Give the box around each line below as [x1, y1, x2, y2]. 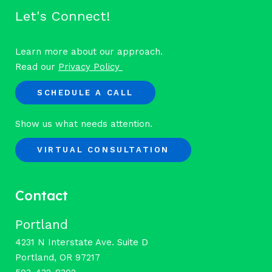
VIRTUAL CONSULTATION [37, 145, 170, 155]
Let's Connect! [15, 8, 110, 24]
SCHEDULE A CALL [37, 87, 134, 97]
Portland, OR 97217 [15, 251, 100, 263]
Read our [15, 61, 58, 72]
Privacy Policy [58, 61, 123, 72]
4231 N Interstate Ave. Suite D [15, 236, 148, 248]
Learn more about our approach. [15, 46, 163, 57]
